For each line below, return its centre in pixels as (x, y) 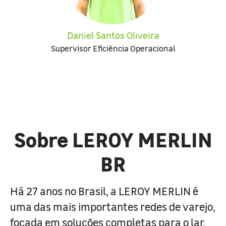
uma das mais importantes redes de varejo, (113, 206)
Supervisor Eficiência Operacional (113, 48)
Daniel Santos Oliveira (113, 35)
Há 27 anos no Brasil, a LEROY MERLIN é (104, 191)
